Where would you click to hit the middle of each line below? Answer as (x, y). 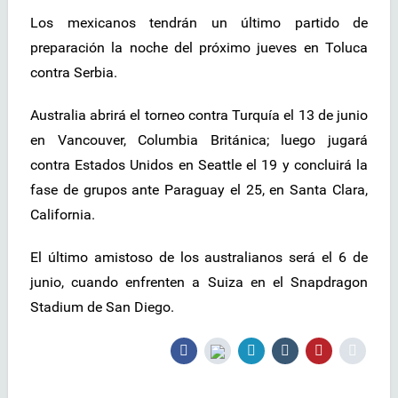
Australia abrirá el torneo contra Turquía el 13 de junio (199, 115)
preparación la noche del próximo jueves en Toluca (199, 48)
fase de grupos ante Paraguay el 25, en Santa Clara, (199, 190)
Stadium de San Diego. (102, 307)
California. (63, 215)
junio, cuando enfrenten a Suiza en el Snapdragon (199, 283)
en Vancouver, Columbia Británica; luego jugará (199, 140)
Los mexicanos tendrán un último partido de (199, 23)
